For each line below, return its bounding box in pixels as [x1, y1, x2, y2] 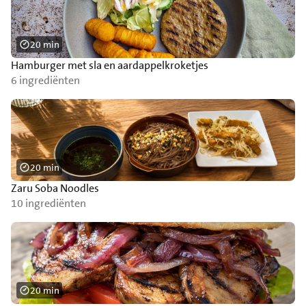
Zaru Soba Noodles [11, 181, 99, 195]
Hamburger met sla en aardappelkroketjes [11, 58, 208, 72]
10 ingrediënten [11, 196, 86, 210]
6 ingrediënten [11, 73, 80, 87]
